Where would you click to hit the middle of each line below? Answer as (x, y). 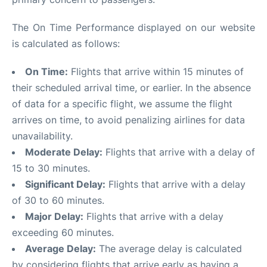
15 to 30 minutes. (51, 168)
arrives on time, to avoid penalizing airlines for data (128, 120)
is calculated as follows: (66, 44)
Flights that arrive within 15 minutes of (156, 72)
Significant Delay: (65, 184)
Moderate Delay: (64, 152)
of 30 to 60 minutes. (58, 200)
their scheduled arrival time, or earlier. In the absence (131, 88)
